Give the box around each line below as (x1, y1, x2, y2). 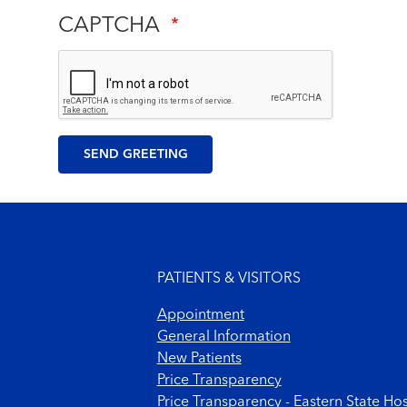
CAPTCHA (58, 15, 165, 37)
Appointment (156, 308, 244, 323)
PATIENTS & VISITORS (156, 272, 301, 286)
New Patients (156, 352, 242, 366)
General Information (156, 330, 291, 344)
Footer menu (13, 204, 173, 232)
